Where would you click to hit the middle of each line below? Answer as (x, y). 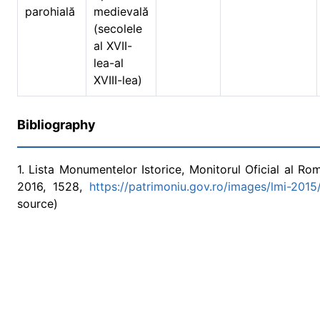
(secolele (118, 29)
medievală (121, 11)
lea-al (109, 63)
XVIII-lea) (118, 80)
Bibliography (56, 125)
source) (37, 204)
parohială (52, 11)
